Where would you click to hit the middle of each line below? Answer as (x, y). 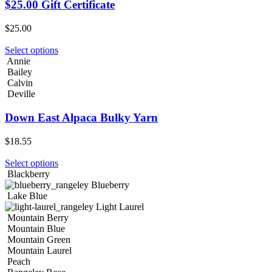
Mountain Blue (36, 228)
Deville (21, 94)
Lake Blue (27, 195)
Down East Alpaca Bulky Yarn (81, 117)
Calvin (20, 83)
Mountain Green (39, 239)
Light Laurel (120, 206)
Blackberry (29, 174)
